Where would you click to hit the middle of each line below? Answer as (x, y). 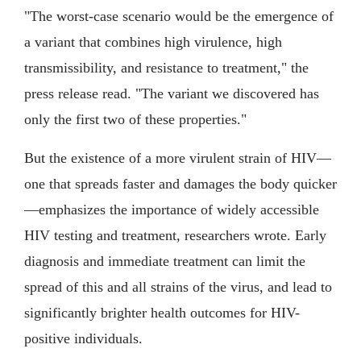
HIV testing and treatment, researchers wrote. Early (175, 236)
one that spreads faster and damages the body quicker (180, 184)
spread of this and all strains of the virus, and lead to (178, 287)
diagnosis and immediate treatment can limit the (165, 261)
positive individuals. (83, 339)
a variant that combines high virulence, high (153, 42)
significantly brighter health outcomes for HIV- (162, 313)
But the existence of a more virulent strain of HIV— (178, 158)
